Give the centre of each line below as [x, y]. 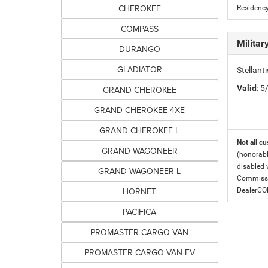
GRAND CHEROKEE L [140, 130]
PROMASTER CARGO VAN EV [139, 252]
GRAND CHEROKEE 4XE [140, 110]
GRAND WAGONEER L [140, 171]
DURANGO [139, 49]
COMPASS [139, 29]
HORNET [140, 191]
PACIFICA [140, 212]
